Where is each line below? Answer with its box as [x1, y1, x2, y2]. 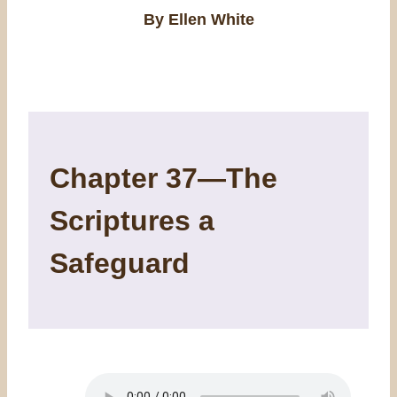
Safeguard [50, 246, 190, 279]
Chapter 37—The [50, 161, 277, 194]
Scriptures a [50, 204, 214, 237]
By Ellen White [143, 11, 254, 29]
